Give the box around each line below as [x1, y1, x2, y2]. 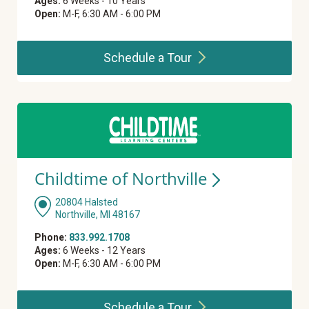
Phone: [34, 232, 67, 243]
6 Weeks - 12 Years [61, 245, 146, 257]
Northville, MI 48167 [55, 209, 140, 221]
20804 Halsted [55, 197, 118, 208]
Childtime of [34, 167, 132, 190]
